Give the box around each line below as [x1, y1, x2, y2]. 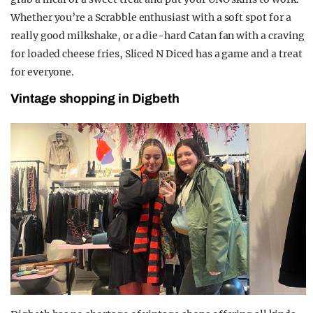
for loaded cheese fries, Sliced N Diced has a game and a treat [10, 48, 303, 61]
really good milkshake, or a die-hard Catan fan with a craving [10, 29, 305, 43]
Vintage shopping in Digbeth [10, 92, 180, 106]
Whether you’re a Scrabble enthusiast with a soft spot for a [10, 11, 291, 24]
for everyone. [10, 66, 75, 79]
